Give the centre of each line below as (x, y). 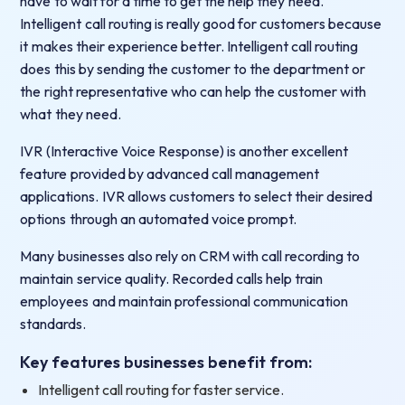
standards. (53, 323)
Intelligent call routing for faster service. (161, 389)
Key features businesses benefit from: (166, 362)
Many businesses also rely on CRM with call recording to (190, 255)
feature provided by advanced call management (170, 173)
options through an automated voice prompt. (158, 218)
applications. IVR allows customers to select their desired (197, 196)
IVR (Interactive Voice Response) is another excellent (184, 151)
